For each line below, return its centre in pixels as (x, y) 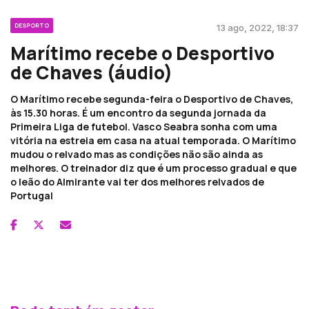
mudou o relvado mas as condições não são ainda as (137, 154)
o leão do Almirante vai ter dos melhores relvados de (137, 181)
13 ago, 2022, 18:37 (258, 27)
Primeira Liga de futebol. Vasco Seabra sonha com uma (144, 126)
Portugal (32, 195)
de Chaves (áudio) (91, 72)
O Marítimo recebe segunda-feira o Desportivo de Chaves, (152, 99)
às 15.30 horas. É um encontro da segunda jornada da (138, 112)
